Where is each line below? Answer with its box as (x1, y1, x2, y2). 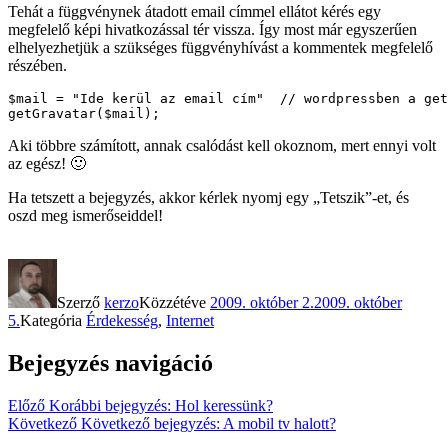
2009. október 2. (210, 293, 314, 311)
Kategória (20, 311, 86, 329)
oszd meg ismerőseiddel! (8, 206, 163, 224)
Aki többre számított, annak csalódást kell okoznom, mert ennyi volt (8, 136, 436, 154)
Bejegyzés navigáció (8, 349, 213, 376)
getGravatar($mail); (8, 105, 160, 121)
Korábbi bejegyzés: (49, 396, 171, 414)
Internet (166, 311, 214, 329)
